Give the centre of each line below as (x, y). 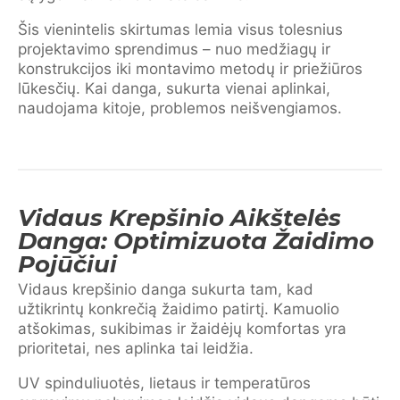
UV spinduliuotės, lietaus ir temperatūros (164, 383)
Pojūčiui (67, 264)
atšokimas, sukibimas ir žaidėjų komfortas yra (182, 329)
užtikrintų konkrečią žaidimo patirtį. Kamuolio (179, 309)
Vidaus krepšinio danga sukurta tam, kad (166, 289)
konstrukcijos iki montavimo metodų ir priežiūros (190, 69)
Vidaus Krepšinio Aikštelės (179, 218)
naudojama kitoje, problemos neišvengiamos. (180, 108)
